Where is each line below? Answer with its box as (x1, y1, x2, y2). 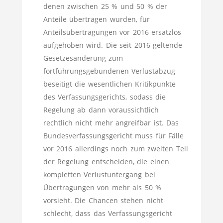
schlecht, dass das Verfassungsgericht (43, 209, 172, 218)
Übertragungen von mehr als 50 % (43, 183, 161, 192)
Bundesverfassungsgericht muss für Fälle (43, 131, 184, 140)
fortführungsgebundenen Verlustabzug (43, 66, 175, 76)
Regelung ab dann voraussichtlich (43, 105, 159, 114)
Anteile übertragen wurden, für (43, 14, 150, 24)
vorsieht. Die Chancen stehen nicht (43, 196, 163, 205)
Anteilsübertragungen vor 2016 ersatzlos (43, 27, 181, 37)
